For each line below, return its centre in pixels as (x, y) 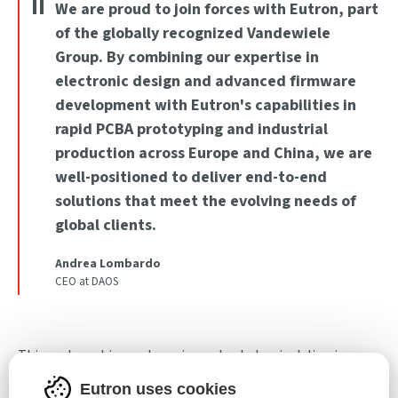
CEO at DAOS (87, 282)
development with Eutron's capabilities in (206, 105)
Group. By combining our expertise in (187, 57)
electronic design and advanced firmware (206, 81)
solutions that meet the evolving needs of (206, 201)
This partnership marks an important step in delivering (186, 355)
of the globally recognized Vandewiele (193, 33)
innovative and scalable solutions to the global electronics (196, 377)
